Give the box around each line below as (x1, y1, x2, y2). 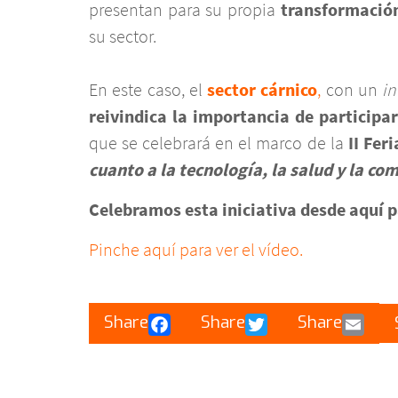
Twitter (267, 313, 307, 330)
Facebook (171, 313, 228, 330)
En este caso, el (89, 78, 208, 100)
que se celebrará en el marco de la (89, 131, 348, 154)
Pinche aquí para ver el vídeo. (89, 238, 303, 260)
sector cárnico (207, 78, 318, 100)
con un (321, 78, 383, 100)
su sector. (89, 25, 156, 47)
